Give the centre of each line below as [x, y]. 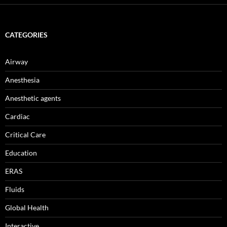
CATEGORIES [26, 35]
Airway [16, 62]
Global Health [27, 208]
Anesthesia [22, 80]
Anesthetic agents [33, 98]
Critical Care [25, 135]
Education [21, 153]
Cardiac [17, 117]
